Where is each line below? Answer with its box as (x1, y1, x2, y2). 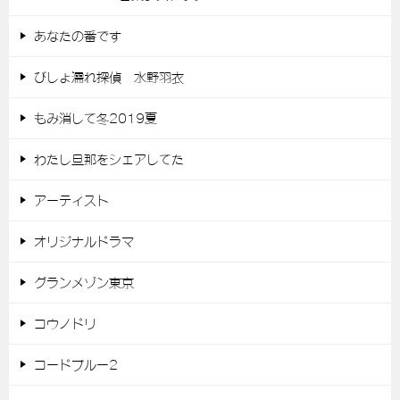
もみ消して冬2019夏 (34, 110, 157, 126)
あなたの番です (34, 28, 121, 44)
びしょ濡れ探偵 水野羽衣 (34, 69, 184, 85)
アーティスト (34, 192, 109, 208)
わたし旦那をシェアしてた (34, 151, 184, 167)
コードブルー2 (34, 356, 118, 372)
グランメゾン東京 (34, 274, 134, 290)
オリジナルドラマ (34, 233, 134, 249)
